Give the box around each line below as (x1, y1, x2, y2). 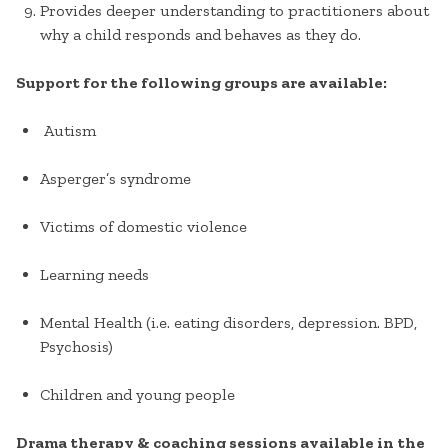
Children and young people (40, 385, 235, 404)
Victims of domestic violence (40, 217, 247, 236)
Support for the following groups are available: (16, 73, 387, 92)
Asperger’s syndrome (40, 169, 191, 188)
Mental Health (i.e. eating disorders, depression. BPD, (40, 313, 417, 332)
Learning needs (40, 265, 149, 284)
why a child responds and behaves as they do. (40, 25, 361, 44)
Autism (40, 121, 96, 140)
